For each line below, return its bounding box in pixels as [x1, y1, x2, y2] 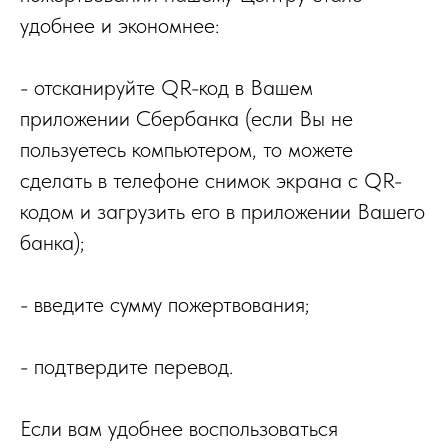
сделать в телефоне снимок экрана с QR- [20, 167, 402, 193]
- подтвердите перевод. [20, 353, 233, 379]
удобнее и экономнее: [20, 12, 219, 38]
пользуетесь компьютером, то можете [20, 136, 353, 162]
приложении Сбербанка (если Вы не [20, 105, 353, 131]
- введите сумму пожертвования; [20, 291, 309, 317]
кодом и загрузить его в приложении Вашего [20, 198, 425, 224]
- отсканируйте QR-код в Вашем [20, 74, 313, 100]
